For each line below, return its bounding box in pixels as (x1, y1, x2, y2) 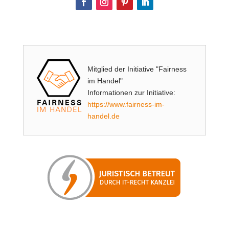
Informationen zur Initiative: (87, 88, 175, 97)
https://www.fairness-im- (87, 100, 165, 108)
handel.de (87, 112, 120, 120)
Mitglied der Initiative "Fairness (87, 65, 187, 73)
